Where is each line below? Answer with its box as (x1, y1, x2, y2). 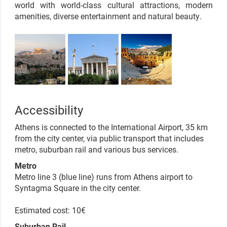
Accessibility (15, 101, 83, 118)
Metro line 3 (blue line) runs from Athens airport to (15, 171, 193, 182)
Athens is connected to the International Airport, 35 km (15, 121, 208, 132)
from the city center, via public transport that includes (15, 132, 204, 143)
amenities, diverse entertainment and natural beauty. (15, 10, 202, 21)
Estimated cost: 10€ (15, 204, 86, 215)
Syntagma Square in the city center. (15, 182, 141, 193)
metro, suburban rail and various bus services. (15, 143, 178, 155)
